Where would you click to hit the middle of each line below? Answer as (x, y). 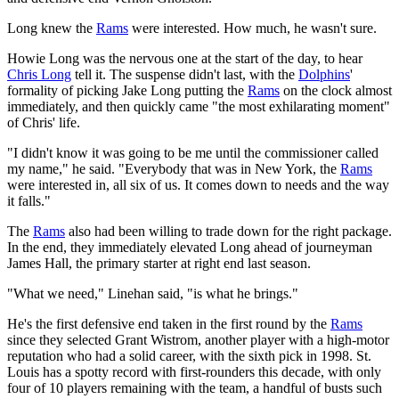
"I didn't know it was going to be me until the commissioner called (193, 152)
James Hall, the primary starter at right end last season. (159, 263)
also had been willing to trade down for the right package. (228, 231)
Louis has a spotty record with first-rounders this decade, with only (194, 371)
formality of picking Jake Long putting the (127, 90)
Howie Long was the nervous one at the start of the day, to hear (185, 58)
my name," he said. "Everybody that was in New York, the (174, 168)
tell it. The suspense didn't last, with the (185, 74)
